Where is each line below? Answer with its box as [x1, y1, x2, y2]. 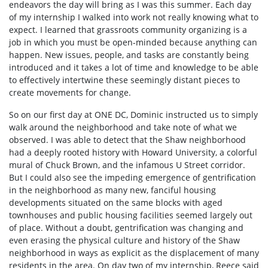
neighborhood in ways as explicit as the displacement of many [9, 246, 259, 258]
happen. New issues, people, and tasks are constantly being [9, 48, 249, 60]
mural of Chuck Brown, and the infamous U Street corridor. [9, 159, 245, 170]
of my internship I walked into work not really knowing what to [9, 11, 258, 23]
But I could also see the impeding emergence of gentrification [9, 171, 256, 183]
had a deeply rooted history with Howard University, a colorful [9, 146, 257, 158]
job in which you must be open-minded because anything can [9, 36, 257, 48]
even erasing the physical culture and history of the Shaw [9, 234, 240, 246]
